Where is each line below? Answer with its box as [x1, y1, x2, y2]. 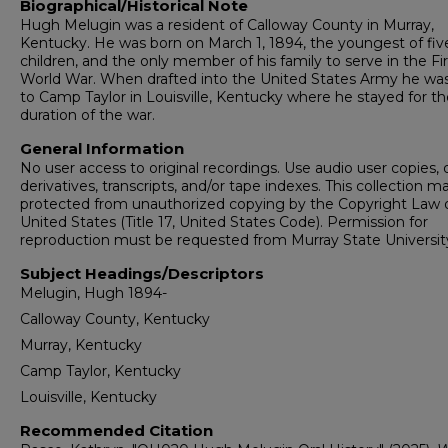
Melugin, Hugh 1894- [20, 284, 167, 302]
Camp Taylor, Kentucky [20, 362, 181, 380]
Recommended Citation [20, 421, 213, 440]
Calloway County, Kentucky [20, 310, 210, 328]
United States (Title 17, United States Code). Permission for [20, 213, 428, 231]
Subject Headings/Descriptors [20, 264, 264, 283]
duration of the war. [20, 106, 155, 124]
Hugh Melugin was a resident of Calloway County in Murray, [20, 16, 434, 34]
